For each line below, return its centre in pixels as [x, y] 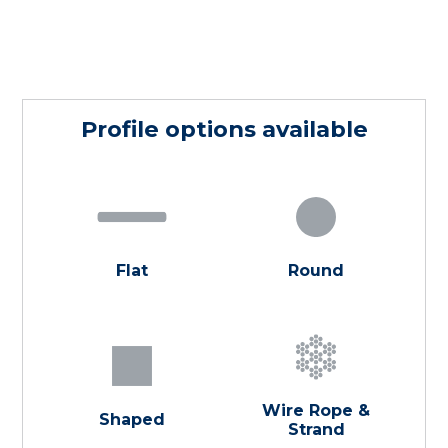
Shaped [131, 420]
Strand [316, 429]
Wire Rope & [316, 410]
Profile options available [224, 129]
